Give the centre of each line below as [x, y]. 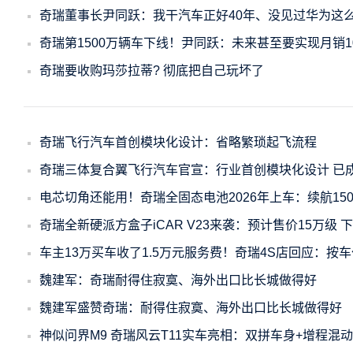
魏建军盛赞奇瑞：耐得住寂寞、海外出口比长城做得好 [191, 308]
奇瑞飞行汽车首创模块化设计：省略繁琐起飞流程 [178, 142]
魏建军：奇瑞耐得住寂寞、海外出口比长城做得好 [178, 280]
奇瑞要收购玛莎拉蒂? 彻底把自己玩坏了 [152, 71]
